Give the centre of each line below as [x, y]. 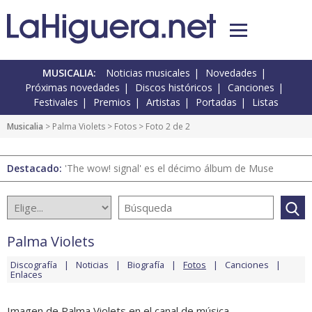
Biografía [146, 265]
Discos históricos [174, 88]
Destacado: [36, 169]
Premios [112, 102]
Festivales [56, 102]
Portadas [216, 102]
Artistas [163, 102]
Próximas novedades [72, 88]
